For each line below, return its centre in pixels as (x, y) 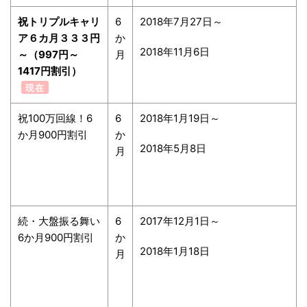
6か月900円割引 (56, 237)
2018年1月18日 (175, 251)
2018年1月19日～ (180, 118)
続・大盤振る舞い (59, 221)
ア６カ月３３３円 (59, 38)
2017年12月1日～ (180, 221)
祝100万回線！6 (55, 118)
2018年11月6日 (175, 51)
